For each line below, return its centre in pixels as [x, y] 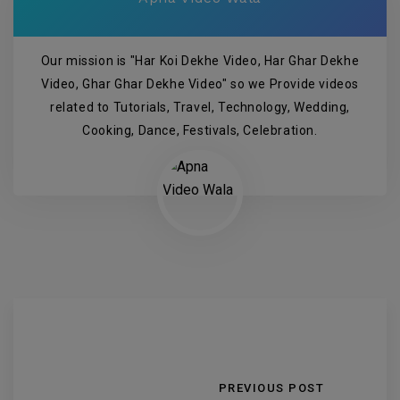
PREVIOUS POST [271, 388]
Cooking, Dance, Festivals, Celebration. [200, 131]
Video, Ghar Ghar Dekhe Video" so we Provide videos [200, 84]
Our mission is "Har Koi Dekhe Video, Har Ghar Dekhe [200, 61]
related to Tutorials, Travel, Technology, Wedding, [200, 108]
